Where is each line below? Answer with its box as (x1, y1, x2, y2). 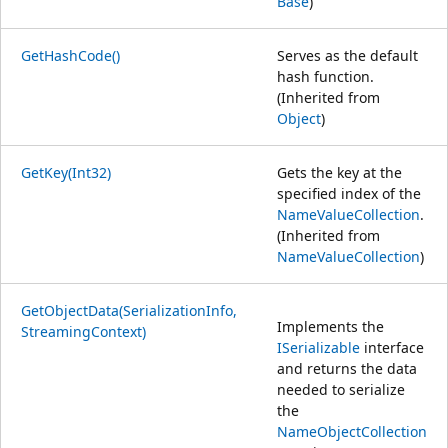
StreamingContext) (21, 321, 146, 341)
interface (360, 337, 424, 357)
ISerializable (277, 337, 360, 357)
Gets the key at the (277, 162, 402, 182)
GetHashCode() (21, 45, 120, 65)
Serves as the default (277, 45, 418, 65)
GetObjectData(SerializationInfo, (21, 300, 237, 320)
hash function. (277, 66, 374, 86)
